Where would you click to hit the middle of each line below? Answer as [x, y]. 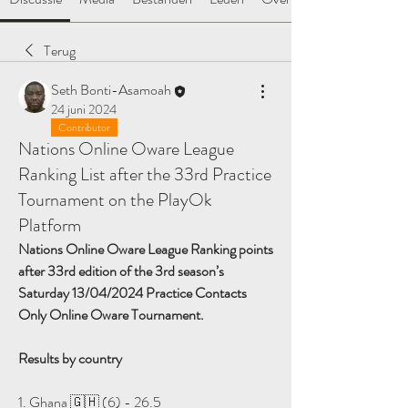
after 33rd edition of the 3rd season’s [121, 270]
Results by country [70, 358]
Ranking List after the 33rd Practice [145, 174]
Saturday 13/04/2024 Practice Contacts [133, 292]
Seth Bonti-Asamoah [111, 90]
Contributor [84, 127]
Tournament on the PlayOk [115, 199]
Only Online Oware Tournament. [111, 314]
